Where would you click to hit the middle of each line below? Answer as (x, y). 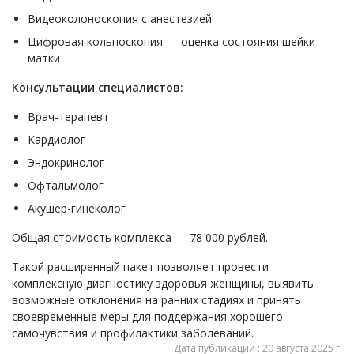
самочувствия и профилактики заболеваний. (133, 333)
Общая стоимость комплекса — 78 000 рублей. (140, 237)
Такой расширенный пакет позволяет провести (140, 267)
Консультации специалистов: (98, 87)
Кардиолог (56, 139)
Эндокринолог (66, 162)
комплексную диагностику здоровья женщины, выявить (163, 283)
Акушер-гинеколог (77, 208)
